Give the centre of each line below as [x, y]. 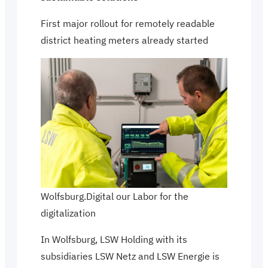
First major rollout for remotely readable [128, 23]
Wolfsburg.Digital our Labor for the [115, 196]
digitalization [68, 213]
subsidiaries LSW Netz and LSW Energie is [130, 256]
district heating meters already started [124, 40]
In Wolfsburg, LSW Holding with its [114, 239]
